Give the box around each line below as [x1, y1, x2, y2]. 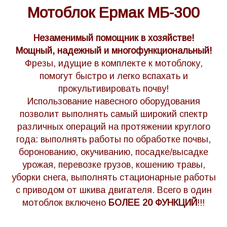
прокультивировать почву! [58, 84, 169, 94]
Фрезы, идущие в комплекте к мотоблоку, [24, 58, 203, 68]
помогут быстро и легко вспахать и [39, 71, 188, 81]
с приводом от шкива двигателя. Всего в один [15, 185, 212, 195]
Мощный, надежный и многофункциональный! [15, 46, 212, 56]
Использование [27, 96, 95, 106]
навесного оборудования [94, 96, 200, 106]
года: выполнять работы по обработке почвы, [16, 134, 211, 144]
